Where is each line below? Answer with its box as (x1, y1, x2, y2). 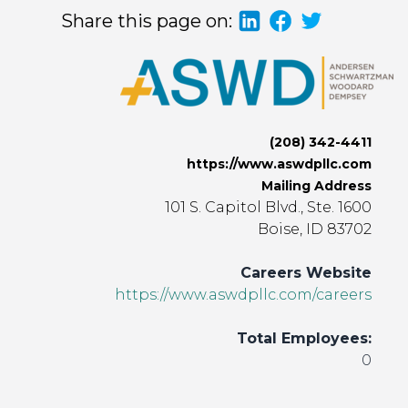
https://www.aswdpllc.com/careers (115, 286, 372, 303)
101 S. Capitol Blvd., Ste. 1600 (165, 199, 372, 216)
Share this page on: (61, 10, 232, 32)
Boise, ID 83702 (258, 220, 372, 238)
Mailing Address (261, 178, 372, 194)
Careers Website (240, 264, 372, 281)
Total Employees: (237, 330, 372, 347)
